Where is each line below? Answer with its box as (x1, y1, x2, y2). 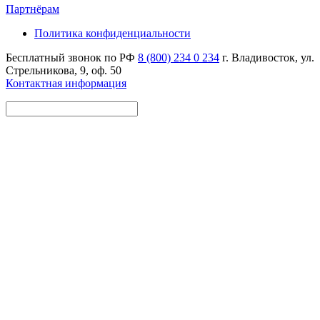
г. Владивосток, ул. (222, 51, 314, 64)
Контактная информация (6, 76, 126, 89)
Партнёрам (6, 2, 59, 15)
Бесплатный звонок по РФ (6, 51, 135, 64)
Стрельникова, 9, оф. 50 (6, 64, 121, 76)
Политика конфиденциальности (34, 26, 191, 39)
